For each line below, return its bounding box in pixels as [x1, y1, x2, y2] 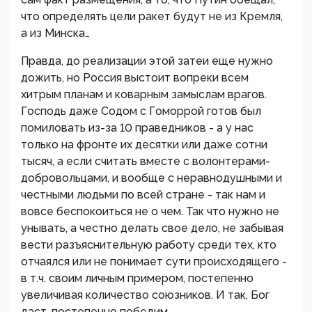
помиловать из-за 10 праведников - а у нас [21, 121, 253, 134]
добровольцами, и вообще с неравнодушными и [21, 171, 282, 185]
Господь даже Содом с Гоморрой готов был [21, 104, 261, 118]
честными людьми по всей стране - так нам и [21, 188, 265, 201]
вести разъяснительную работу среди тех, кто [21, 238, 276, 251]
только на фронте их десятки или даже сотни [21, 138, 267, 151]
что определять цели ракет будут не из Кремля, [21, 10, 283, 23]
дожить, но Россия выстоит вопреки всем [21, 71, 249, 84]
